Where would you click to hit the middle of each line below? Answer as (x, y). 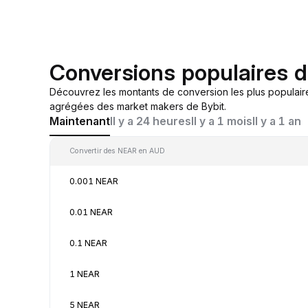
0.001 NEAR (94, 181)
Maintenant (80, 121)
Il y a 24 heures (151, 121)
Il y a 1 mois (222, 121)
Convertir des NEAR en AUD (117, 151)
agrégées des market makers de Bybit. (138, 106)
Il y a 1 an (277, 121)
